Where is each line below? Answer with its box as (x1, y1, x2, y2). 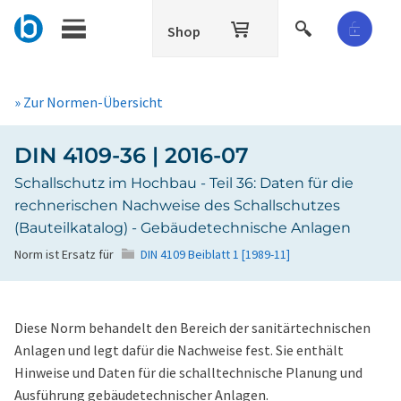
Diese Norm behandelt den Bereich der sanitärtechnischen (14, 319, 371, 337)
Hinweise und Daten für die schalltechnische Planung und (14, 363, 363, 381)
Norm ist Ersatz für (14, 246, 114, 262)
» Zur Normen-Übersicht (14, 93, 163, 111)
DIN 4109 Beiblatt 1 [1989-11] (141, 246, 290, 262)
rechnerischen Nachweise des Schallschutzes (14, 197, 340, 214)
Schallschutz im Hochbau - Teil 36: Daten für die (14, 175, 354, 192)
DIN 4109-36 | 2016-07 (14, 142, 249, 168)
